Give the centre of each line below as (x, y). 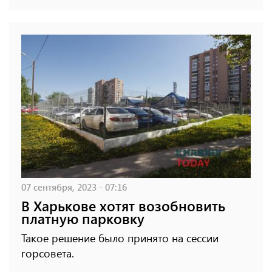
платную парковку (83, 218)
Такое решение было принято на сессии (120, 238)
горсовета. (48, 253)
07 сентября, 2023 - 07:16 (74, 186)
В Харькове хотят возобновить (123, 205)
